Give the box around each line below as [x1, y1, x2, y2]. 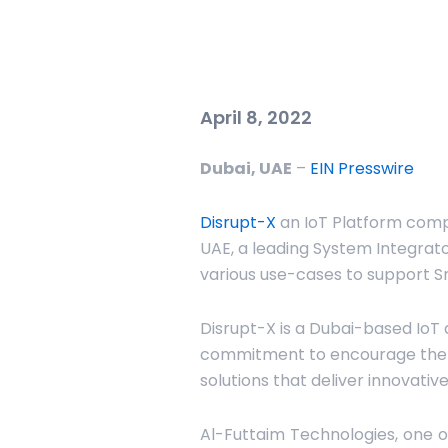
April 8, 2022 [200, 105, 312, 130]
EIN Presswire [310, 157, 414, 180]
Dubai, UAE [200, 157, 292, 180]
